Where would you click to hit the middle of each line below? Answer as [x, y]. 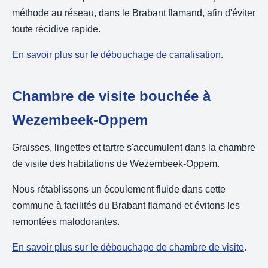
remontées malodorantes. [66, 222]
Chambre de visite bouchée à [111, 96]
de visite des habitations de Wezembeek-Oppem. [116, 164]
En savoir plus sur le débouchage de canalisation [116, 55]
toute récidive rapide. [56, 29]
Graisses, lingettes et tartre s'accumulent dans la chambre [134, 148]
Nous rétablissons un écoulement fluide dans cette [119, 190]
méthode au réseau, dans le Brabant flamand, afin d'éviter [134, 13]
